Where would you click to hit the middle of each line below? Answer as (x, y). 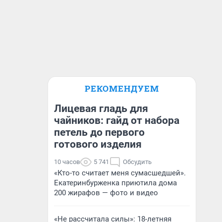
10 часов (67, 162)
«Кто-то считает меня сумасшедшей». (120, 173)
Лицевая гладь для (101, 109)
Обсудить (137, 162)
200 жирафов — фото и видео (106, 193)
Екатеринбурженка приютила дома (115, 183)
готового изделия (98, 144)
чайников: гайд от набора (117, 120)
